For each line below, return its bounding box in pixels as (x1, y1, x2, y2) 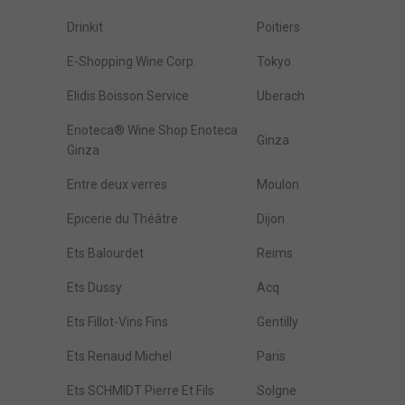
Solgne (257, 383, 297, 398)
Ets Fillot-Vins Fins (67, 315, 168, 329)
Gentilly (257, 315, 298, 329)
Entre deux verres (67, 177, 167, 192)
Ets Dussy (67, 280, 122, 295)
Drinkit (67, 20, 103, 34)
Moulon (257, 177, 299, 192)
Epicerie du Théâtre (67, 212, 178, 226)
